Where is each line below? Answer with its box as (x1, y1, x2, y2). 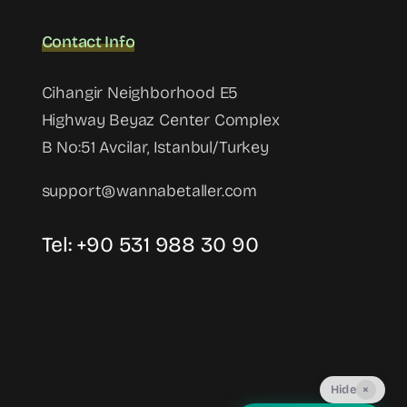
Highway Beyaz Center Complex (41, 110, 280, 131)
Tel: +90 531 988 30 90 (41, 233, 259, 258)
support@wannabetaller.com (41, 181, 258, 202)
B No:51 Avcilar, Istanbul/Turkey (41, 137, 269, 158)
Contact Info (41, 32, 135, 53)
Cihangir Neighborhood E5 (41, 83, 239, 104)
